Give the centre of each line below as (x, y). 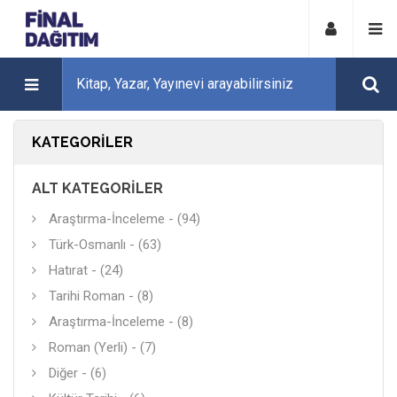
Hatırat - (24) (86, 270)
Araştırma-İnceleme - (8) (121, 322)
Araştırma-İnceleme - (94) (123, 219)
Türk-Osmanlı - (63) (105, 245)
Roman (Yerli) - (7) (102, 347)
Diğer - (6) (78, 373)
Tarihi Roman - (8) (101, 296)
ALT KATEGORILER (97, 188)
